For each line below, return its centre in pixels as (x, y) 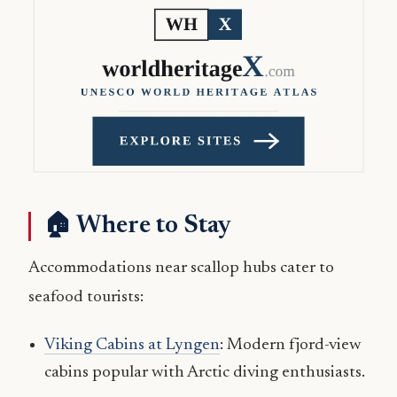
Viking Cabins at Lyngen (132, 345)
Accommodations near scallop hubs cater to (181, 268)
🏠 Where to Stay (137, 226)
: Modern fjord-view (290, 345)
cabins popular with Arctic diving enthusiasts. (204, 372)
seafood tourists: (86, 297)
